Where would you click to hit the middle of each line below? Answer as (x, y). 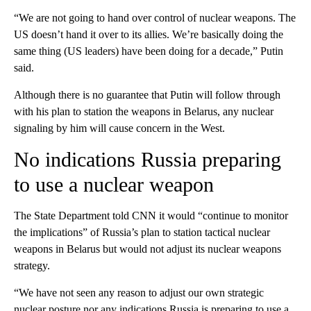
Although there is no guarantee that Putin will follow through (147, 95)
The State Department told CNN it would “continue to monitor (151, 216)
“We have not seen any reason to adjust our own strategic (139, 293)
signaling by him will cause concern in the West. (119, 128)
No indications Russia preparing (148, 159)
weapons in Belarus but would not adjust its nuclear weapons (148, 249)
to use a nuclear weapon (114, 184)
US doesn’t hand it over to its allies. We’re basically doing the (149, 34)
